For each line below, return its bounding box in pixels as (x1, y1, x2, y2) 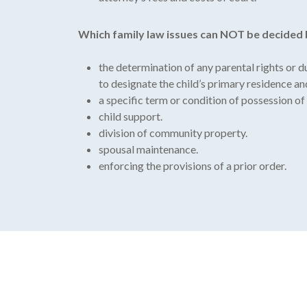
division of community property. (98, 125, 247, 139)
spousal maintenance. (98, 142, 198, 156)
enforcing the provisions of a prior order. (98, 158, 286, 172)
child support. (98, 109, 162, 123)
